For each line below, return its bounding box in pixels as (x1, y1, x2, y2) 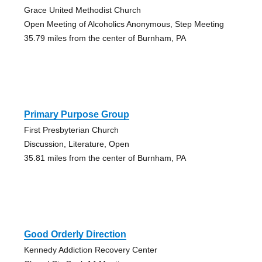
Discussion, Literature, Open (23, 139, 129, 149)
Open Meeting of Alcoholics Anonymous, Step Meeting (23, 19, 224, 29)
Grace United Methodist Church (23, 5, 141, 15)
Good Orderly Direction (23, 229, 126, 239)
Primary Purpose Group (23, 109, 129, 119)
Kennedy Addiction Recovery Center (23, 244, 157, 254)
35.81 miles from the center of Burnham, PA (23, 153, 186, 163)
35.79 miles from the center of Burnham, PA (23, 33, 186, 43)
